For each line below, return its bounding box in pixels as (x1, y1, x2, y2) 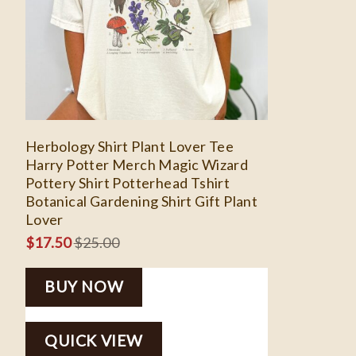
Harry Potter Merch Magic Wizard (25, 155, 249, 173)
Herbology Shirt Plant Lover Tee (25, 137, 234, 155)
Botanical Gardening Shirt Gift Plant (25, 192, 258, 210)
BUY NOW (44, 277, 124, 296)
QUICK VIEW (44, 331, 143, 350)
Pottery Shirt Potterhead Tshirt (25, 173, 230, 192)
